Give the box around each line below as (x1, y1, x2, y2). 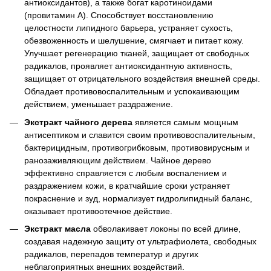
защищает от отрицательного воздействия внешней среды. (24, 74, 260, 84)
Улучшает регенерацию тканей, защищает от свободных (24, 48, 249, 59)
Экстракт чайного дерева (24, 117, 135, 127)
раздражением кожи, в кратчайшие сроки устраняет (24, 180, 230, 191)
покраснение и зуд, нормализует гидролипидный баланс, (24, 193, 252, 203)
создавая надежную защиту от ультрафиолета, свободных (24, 236, 256, 246)
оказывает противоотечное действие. (24, 206, 172, 216)
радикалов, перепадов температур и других (24, 249, 198, 259)
